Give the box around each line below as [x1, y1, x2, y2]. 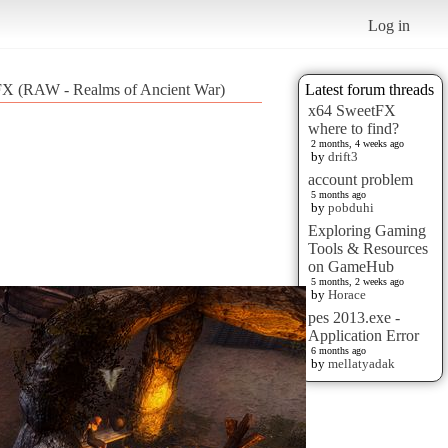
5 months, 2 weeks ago [311, 275, 404, 287]
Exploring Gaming [308, 221, 426, 239]
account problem [308, 170, 413, 188]
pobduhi [328, 199, 374, 215]
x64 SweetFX [308, 101, 396, 119]
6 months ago [311, 344, 366, 356]
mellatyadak [328, 355, 395, 371]
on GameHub [308, 257, 394, 275]
